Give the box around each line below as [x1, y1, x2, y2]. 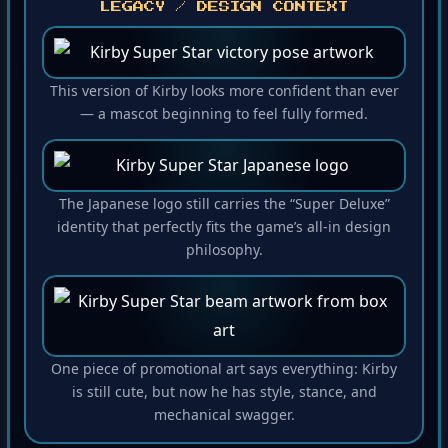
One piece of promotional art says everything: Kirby [51, 362, 397, 382]
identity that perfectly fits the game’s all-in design [57, 220, 391, 240]
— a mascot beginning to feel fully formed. [80, 107, 368, 127]
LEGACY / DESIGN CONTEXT [100, 4, 348, 16]
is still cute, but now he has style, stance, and [71, 385, 377, 405]
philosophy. [185, 243, 263, 263]
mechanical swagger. [153, 408, 295, 428]
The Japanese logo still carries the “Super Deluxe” [58, 197, 390, 217]
